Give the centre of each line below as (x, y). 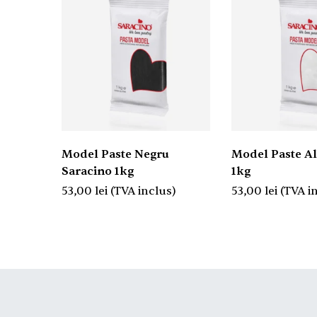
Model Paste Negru (115, 154)
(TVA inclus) (143, 191)
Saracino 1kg (98, 171)
